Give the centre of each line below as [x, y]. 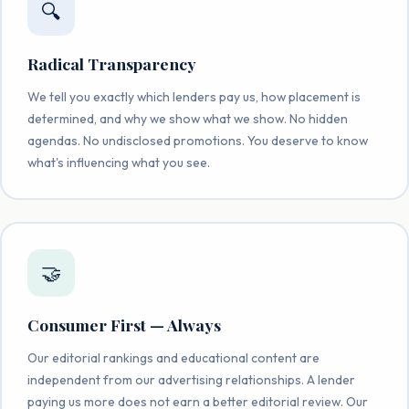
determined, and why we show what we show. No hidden [187, 118]
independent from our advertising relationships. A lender [191, 379]
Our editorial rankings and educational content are [173, 357]
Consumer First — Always [124, 324]
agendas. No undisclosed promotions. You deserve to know [197, 140]
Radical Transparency [111, 63]
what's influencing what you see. [118, 162]
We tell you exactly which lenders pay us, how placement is [194, 96]
